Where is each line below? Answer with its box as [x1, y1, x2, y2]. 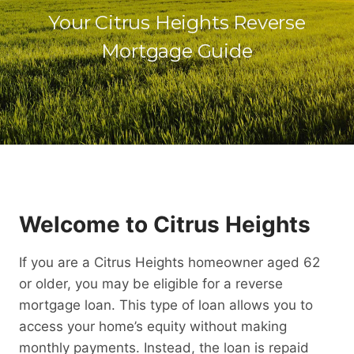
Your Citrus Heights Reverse [48, 11, 306, 34]
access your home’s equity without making [19, 318, 287, 334]
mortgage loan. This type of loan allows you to [19, 297, 313, 313]
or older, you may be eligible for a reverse [19, 276, 283, 292]
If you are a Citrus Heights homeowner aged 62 [19, 254, 320, 270]
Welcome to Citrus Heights [19, 211, 311, 238]
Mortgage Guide [101, 40, 253, 62]
